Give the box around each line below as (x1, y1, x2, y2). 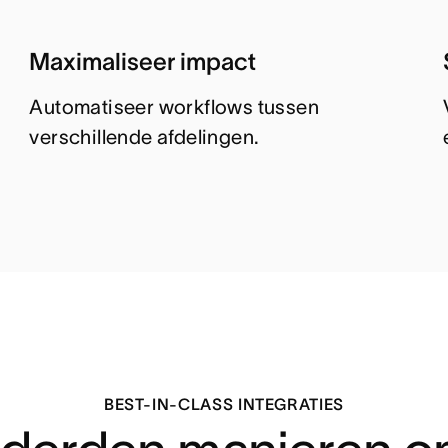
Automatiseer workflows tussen (29, 96, 319, 119)
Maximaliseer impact (29, 48, 257, 76)
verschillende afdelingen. (29, 126, 260, 149)
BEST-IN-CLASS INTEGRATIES (103, 395, 344, 414)
